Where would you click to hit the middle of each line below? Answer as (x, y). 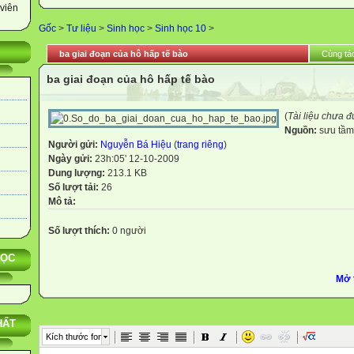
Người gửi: (74, 145)
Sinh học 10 (181, 28)
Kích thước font (75, 336)
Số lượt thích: (79, 230)
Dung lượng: (78, 173)
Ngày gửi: (72, 159)
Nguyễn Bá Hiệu (136, 145)
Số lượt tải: (75, 187)
